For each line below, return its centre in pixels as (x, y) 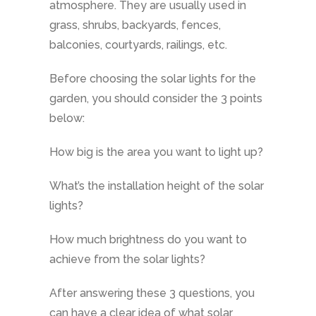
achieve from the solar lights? (127, 260)
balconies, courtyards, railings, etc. (138, 45)
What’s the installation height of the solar (156, 186)
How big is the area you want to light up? (156, 152)
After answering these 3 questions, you (152, 293)
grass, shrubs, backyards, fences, (135, 25)
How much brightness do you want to (148, 240)
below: (67, 119)
